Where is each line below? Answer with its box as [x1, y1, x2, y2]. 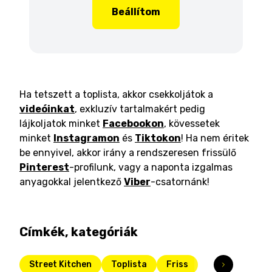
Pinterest [19, 161, 69, 173]
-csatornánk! [151, 176, 209, 188]
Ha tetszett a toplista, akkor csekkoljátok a [19, 89, 213, 100]
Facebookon [103, 118, 164, 129]
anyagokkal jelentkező [19, 176, 121, 188]
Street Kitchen [29, 259, 92, 270]
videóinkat [19, 103, 75, 115]
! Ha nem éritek [181, 132, 249, 144]
